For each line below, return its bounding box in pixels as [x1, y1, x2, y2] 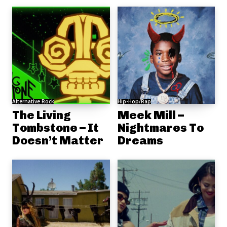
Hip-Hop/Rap [117, 98, 151, 105]
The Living [12, 108, 71, 122]
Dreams [117, 133, 163, 147]
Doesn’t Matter [12, 133, 103, 147]
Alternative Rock [12, 98, 54, 105]
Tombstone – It [12, 121, 99, 135]
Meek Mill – [117, 108, 184, 122]
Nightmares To [117, 121, 204, 135]
